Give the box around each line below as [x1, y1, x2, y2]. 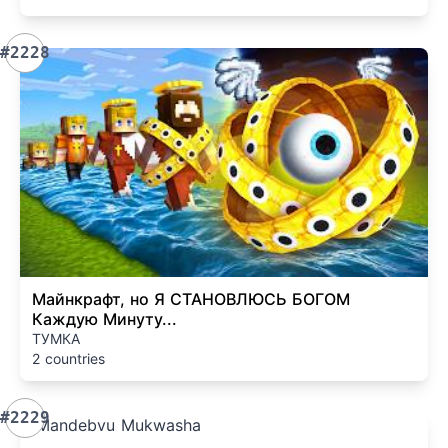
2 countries [32, 350, 105, 367]
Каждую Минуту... [32, 309, 177, 329]
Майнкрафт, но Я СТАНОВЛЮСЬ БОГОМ [32, 289, 350, 309]
